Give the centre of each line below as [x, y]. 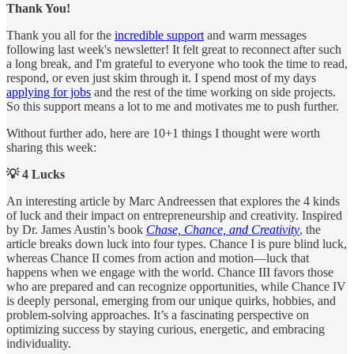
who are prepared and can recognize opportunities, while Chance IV [176, 287]
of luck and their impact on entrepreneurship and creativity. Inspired [174, 216]
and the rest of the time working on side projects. [213, 92]
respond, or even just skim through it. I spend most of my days [161, 78]
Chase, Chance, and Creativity [223, 230]
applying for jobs [49, 92]
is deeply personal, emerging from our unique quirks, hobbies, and [171, 301]
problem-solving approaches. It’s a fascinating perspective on [158, 315]
